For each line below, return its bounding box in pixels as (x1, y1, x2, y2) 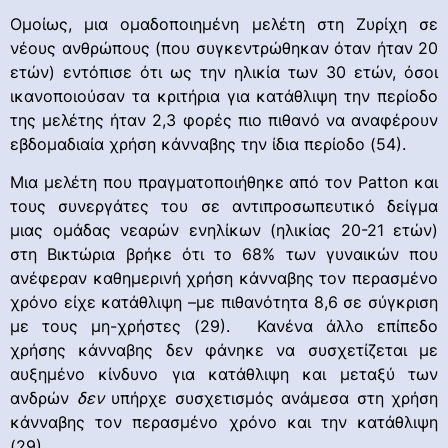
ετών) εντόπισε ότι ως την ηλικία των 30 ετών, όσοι (10, 61, 438, 82)
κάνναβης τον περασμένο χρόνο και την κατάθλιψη (10, 412, 438, 433)
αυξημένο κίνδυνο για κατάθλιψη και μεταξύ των (10, 364, 438, 385)
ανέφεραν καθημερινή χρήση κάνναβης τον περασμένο (10, 268, 438, 289)
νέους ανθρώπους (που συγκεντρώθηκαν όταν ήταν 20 (10, 37, 438, 58)
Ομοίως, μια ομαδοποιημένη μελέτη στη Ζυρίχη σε (10, 13, 438, 34)
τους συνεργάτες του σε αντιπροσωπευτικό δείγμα (10, 196, 438, 217)
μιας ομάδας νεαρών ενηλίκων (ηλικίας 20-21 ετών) (10, 220, 438, 241)
